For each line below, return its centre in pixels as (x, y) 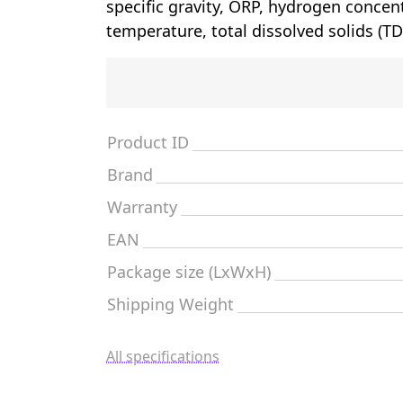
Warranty (142, 207)
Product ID (148, 142)
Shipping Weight (170, 304)
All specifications (163, 356)
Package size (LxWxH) (189, 272)
